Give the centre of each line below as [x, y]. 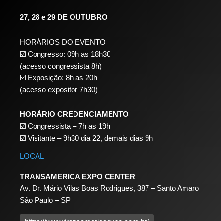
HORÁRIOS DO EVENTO [63, 42]
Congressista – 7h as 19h [69, 126]
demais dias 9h [129, 138]
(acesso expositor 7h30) [59, 89]
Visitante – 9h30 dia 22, [66, 138]
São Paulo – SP [45, 200]
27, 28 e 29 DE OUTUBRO [64, 17]
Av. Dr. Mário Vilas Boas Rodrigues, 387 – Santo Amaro [109, 188]
